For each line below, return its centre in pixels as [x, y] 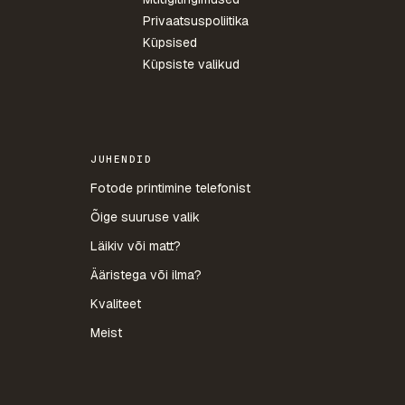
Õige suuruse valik [145, 217]
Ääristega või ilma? [146, 275]
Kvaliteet [116, 304]
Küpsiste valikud [191, 64]
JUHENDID [122, 159]
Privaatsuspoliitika [195, 21]
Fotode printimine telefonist [170, 188]
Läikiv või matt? [136, 246]
